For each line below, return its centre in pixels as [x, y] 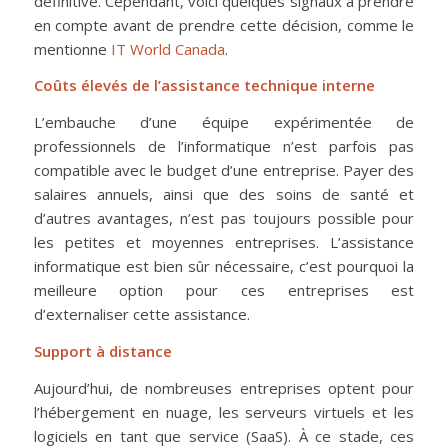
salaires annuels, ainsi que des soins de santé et [224, 194]
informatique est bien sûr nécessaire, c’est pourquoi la [224, 266]
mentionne [72, 48]
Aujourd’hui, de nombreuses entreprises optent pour [224, 387]
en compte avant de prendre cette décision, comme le [224, 24]
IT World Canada [167, 48]
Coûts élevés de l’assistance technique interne [204, 85]
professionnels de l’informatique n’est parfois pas [224, 146]
